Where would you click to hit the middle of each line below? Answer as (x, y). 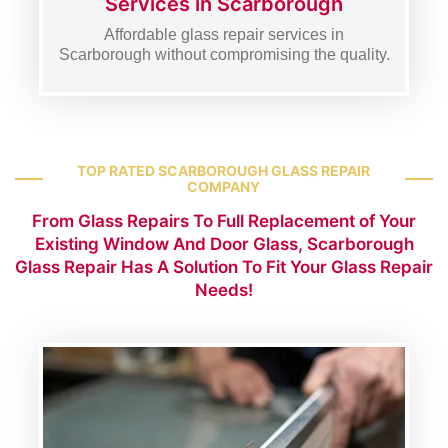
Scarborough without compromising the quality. (224, 54)
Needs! (224, 290)
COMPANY (224, 186)
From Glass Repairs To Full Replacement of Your (224, 221)
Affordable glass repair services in (224, 34)
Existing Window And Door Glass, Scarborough (224, 244)
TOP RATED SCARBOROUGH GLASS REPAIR (224, 170)
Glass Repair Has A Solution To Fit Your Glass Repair (224, 267)
